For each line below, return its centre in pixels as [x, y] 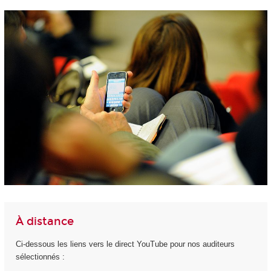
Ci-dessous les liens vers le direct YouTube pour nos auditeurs [125, 244]
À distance [44, 222]
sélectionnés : [40, 256]
